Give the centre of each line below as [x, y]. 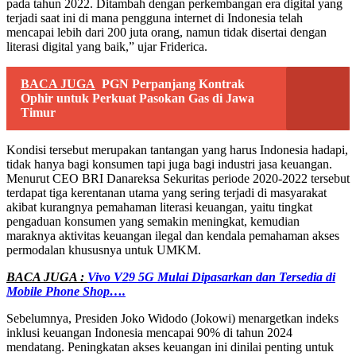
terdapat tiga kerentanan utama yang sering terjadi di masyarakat [166, 192]
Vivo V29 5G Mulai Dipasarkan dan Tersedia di [211, 277]
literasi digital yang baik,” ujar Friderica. [107, 46]
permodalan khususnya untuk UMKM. [104, 250]
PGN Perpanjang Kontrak [173, 83]
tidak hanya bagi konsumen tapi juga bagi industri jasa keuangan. [169, 164]
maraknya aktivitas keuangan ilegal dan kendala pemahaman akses [173, 235]
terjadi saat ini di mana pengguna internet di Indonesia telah [155, 17]
